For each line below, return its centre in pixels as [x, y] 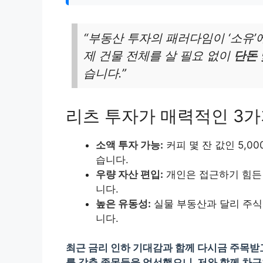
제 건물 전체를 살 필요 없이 [159, 55]
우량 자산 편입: [129, 174]
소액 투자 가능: [129, 145]
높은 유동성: [123, 203]
